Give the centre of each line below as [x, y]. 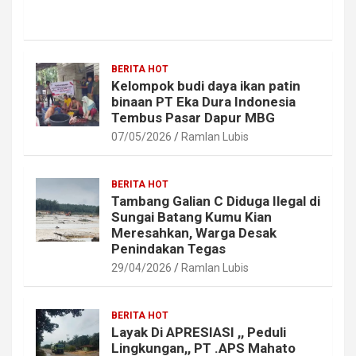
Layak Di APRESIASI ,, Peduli [199, 332]
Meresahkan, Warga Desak [194, 232]
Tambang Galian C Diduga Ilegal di [216, 201]
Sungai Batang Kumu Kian [192, 217]
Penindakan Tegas [168, 248]
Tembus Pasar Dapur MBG [193, 117]
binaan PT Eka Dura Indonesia [203, 101]
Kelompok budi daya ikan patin [206, 85]
